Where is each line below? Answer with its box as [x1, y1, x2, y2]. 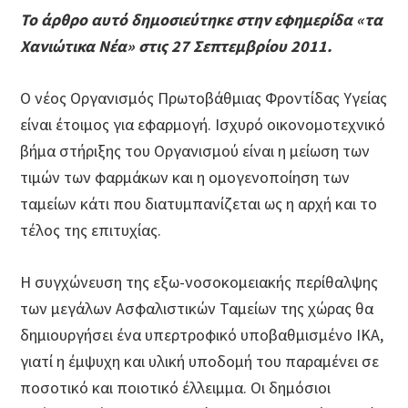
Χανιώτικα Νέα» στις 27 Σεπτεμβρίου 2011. [20, 36, 332, 57]
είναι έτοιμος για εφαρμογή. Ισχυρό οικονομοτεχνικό [20, 114, 386, 136]
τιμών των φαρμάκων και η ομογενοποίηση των [20, 167, 351, 189]
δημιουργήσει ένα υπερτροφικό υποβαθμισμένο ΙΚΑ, [20, 324, 384, 346]
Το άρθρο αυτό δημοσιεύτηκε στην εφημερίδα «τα [20, 9, 383, 31]
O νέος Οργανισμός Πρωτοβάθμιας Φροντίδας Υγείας [20, 87, 388, 109]
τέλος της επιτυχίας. [20, 219, 162, 241]
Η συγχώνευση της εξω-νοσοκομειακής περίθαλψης [20, 271, 379, 293]
